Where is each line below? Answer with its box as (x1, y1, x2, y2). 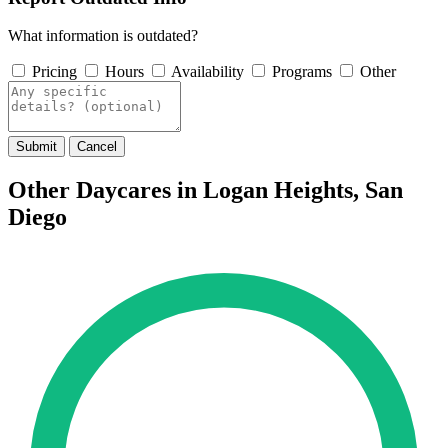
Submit (16, 139, 57, 155)
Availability (171, 63, 244, 81)
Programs (272, 63, 332, 81)
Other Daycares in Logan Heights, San (8, 177, 403, 204)
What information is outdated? (8, 27, 198, 45)
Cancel (77, 139, 117, 155)
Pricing (32, 63, 77, 81)
